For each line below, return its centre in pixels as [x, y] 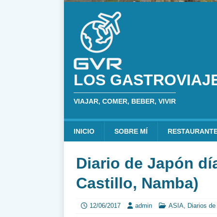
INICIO [84, 131]
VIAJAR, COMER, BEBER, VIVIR [125, 101]
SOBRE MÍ [131, 131]
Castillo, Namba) [137, 183]
